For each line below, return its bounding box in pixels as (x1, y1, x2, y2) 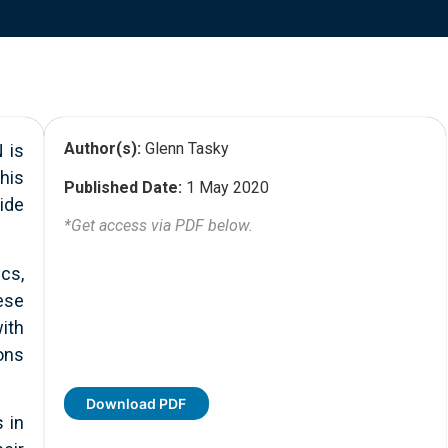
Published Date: (64, 177, 182, 197)
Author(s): (64, 139, 141, 159)
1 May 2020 (182, 177, 269, 197)
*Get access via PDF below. (64, 216, 253, 236)
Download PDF (86, 395, 187, 413)
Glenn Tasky (141, 139, 229, 159)
